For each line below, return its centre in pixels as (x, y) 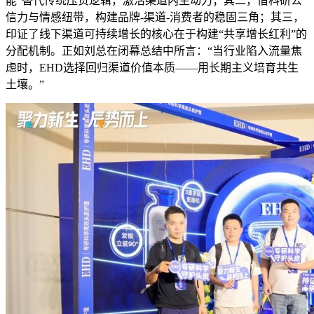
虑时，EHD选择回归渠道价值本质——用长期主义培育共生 (152, 68)
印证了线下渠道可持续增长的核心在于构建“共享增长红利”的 (156, 34)
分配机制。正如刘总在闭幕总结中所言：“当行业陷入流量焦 (154, 51)
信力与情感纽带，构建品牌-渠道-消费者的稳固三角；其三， (155, 18)
